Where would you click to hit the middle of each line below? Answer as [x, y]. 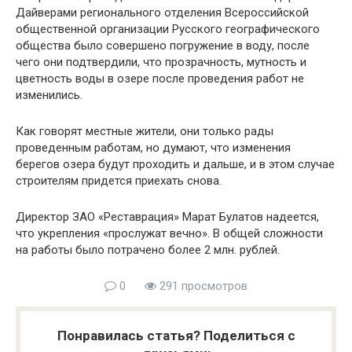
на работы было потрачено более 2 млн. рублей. [148, 250]
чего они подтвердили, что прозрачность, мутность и [161, 62]
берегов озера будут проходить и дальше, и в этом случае [175, 165]
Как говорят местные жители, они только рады [145, 132]
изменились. [49, 95]
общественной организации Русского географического [168, 29]
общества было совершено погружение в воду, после [163, 46]
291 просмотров [202, 286]
